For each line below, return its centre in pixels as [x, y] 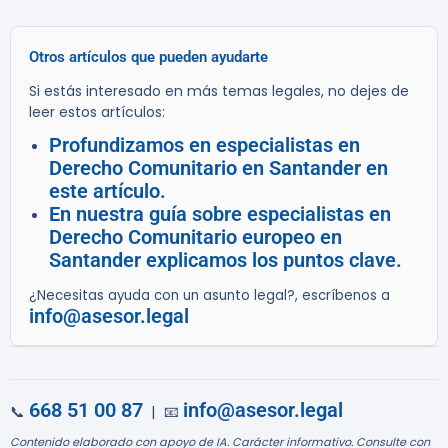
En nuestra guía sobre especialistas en [220, 214]
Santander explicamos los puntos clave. [225, 260]
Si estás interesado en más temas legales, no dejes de [219, 91]
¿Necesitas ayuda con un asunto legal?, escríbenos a [209, 296]
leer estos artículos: [97, 112]
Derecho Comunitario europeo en [195, 237]
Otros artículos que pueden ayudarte [148, 57]
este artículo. [107, 191]
